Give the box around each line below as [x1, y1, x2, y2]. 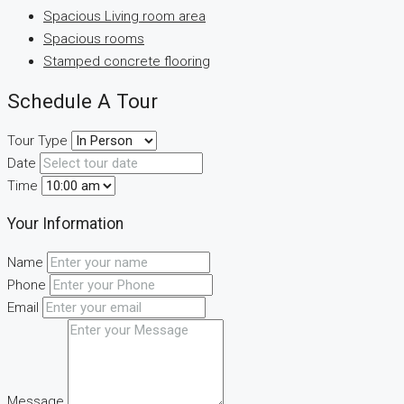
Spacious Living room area [43, 8, 206, 25]
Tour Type [7, 132, 68, 149]
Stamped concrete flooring [43, 53, 210, 70]
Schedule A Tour [7, 89, 158, 114]
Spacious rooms [43, 31, 144, 48]
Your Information [7, 215, 124, 234]
